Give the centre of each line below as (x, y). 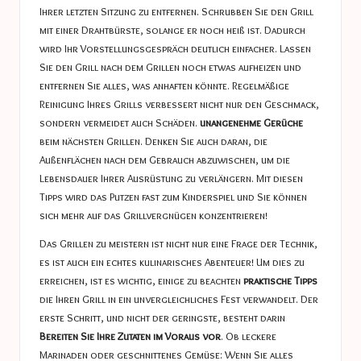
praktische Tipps (280, 280)
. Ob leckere (249, 336)
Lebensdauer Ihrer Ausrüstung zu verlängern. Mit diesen (171, 178)
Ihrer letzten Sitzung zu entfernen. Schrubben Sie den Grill (176, 11)
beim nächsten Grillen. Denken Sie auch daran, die (154, 141)
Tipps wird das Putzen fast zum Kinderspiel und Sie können (173, 196)
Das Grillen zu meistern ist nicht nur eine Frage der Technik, (178, 243)
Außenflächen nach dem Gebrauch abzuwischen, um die (165, 159)
